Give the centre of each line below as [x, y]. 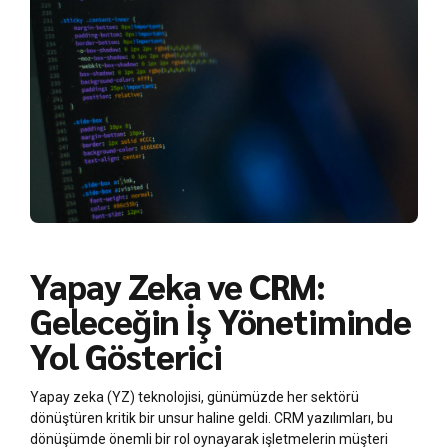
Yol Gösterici [126, 355]
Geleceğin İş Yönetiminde [220, 320]
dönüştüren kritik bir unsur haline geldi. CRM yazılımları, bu [211, 418]
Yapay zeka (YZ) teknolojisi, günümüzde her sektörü [194, 397]
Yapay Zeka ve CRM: [178, 285]
